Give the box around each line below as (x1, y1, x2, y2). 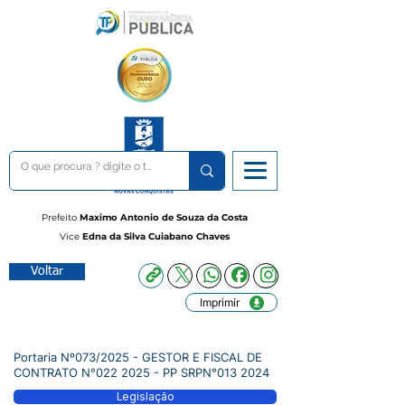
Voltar (31, 265, 63, 278)
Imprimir (199, 296, 240, 309)
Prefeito (42, 212, 77, 223)
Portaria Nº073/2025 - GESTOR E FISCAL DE (14, 350, 262, 364)
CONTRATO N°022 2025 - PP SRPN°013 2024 (14, 365, 269, 380)
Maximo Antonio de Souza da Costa (77, 212, 248, 223)
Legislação (116, 391, 174, 403)
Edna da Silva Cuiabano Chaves (80, 231, 230, 242)
